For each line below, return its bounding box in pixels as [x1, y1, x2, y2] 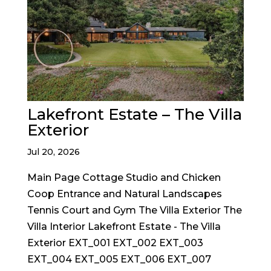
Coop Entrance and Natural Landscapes [27, 188, 222, 200]
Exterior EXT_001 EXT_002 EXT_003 [27, 237, 203, 249]
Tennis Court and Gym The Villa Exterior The [27, 204, 242, 216]
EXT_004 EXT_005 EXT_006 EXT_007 [27, 253, 211, 265]
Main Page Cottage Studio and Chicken [27, 171, 221, 183]
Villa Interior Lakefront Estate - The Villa [27, 220, 221, 232]
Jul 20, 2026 [27, 146, 80, 157]
